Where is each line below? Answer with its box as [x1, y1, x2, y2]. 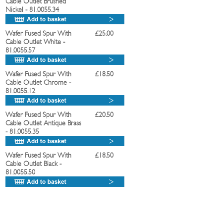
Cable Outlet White [5, 38, 61, 46]
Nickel [5, 5, 23, 14]
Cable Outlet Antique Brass [5, 119, 81, 127]
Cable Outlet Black [5, 160, 57, 168]
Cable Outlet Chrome [5, 78, 67, 87]
